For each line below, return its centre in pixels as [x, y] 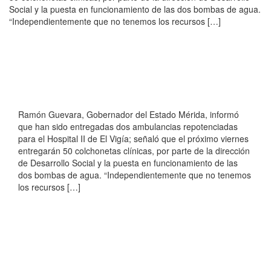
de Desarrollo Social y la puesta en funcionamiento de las [128, 163]
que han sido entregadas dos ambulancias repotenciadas [128, 127]
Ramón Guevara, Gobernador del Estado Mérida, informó [129, 115]
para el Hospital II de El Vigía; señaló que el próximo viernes [133, 139]
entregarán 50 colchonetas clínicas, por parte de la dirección [134, 151]
